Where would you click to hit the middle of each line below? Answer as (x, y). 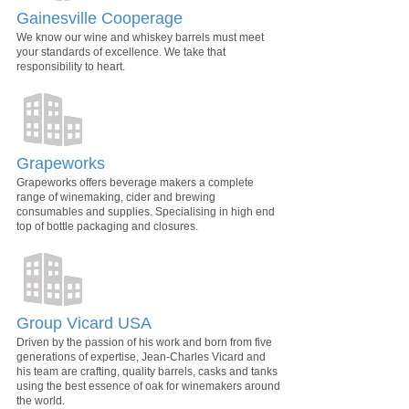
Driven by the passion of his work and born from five (144, 343)
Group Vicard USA (84, 324)
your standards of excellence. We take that (121, 52)
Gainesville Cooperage (100, 19)
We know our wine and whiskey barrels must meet (140, 38)
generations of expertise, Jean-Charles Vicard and (141, 357)
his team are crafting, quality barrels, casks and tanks (147, 372)
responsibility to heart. (71, 67)
